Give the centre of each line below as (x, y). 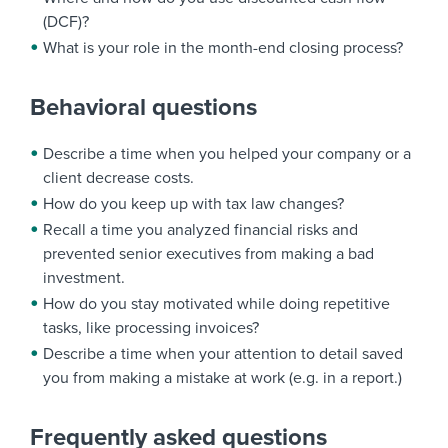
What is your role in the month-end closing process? (223, 48)
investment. (84, 278)
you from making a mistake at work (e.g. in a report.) (222, 378)
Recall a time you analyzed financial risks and (200, 230)
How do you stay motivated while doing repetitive (216, 304)
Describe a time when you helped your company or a (227, 154)
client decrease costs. (118, 178)
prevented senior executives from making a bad (208, 254)
